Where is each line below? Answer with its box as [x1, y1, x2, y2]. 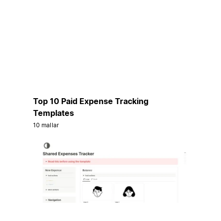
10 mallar [33, 121, 59, 129]
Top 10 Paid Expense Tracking [33, 96, 148, 106]
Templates [33, 108, 74, 118]
